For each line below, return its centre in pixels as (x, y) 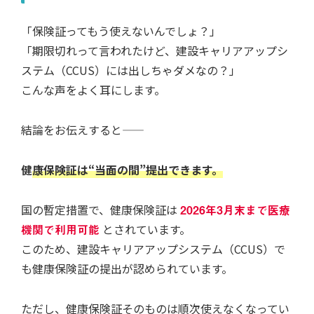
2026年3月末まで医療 (235, 209)
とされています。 (145, 229)
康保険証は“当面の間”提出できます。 (128, 170)
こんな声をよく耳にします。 (93, 90)
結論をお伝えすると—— (83, 130)
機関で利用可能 (60, 229)
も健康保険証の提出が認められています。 (127, 268)
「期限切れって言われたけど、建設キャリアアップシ (155, 51)
